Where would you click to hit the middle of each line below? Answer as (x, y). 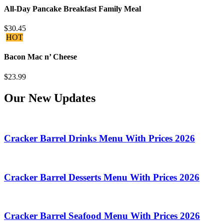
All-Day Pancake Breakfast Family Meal (72, 8)
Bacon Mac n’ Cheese (40, 57)
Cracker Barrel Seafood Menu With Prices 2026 (102, 216)
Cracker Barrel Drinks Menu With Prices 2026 (99, 138)
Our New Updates (50, 98)
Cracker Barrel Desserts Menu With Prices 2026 (102, 177)
